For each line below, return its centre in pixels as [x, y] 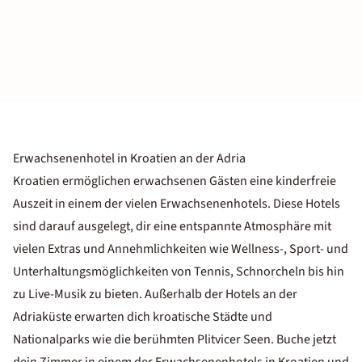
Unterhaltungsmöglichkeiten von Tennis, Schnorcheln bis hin [179, 271]
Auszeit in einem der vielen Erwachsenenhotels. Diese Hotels [177, 204]
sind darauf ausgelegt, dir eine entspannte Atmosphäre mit [172, 226]
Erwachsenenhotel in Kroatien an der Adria [129, 158]
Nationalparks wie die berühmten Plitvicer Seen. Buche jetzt [175, 339]
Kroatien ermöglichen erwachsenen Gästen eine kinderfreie [175, 181]
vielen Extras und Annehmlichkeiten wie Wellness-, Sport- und [181, 249]
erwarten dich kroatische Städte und [172, 317]
